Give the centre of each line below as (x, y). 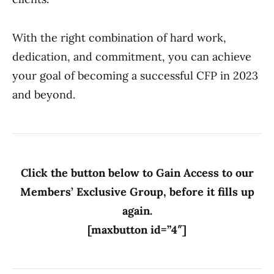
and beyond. (44, 94)
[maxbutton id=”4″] (137, 230)
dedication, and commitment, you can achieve (132, 57)
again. (137, 211)
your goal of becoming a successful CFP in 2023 (135, 76)
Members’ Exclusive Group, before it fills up (137, 192)
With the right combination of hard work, (119, 38)
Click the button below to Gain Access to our (137, 173)
